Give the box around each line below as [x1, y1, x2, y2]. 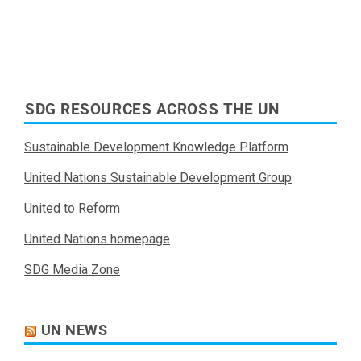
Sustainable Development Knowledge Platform [24, 139, 288, 156]
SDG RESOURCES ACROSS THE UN [25, 101, 280, 119]
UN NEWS [40, 322, 108, 339]
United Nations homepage [24, 231, 170, 247]
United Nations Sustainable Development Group [24, 170, 292, 186]
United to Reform [24, 201, 120, 217]
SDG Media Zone [24, 262, 120, 278]
